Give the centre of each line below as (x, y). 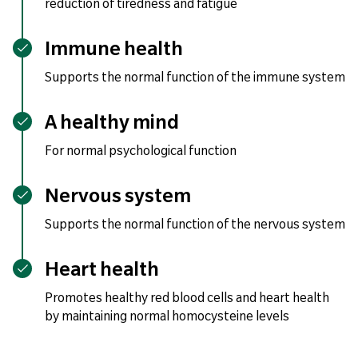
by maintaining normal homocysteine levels (167, 316)
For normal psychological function (141, 151)
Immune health (114, 49)
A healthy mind (112, 122)
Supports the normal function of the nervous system (195, 224)
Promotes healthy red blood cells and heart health (187, 298)
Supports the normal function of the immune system (195, 77)
